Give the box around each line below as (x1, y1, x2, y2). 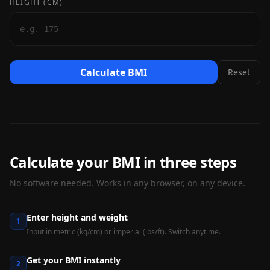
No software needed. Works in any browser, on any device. (10, 177, 245, 189)
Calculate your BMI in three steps (10, 152, 237, 172)
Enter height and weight (27, 212, 128, 223)
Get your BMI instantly (27, 254, 121, 266)
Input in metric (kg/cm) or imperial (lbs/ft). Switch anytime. (27, 227, 221, 237)
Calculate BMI (80, 66, 147, 79)
